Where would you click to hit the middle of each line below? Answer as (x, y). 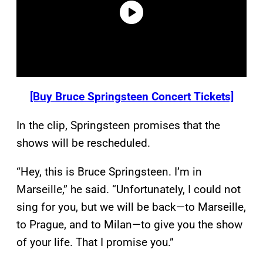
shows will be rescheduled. (83, 143)
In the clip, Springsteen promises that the (118, 126)
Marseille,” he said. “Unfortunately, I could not (129, 190)
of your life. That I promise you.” (95, 242)
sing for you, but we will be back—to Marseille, (131, 207)
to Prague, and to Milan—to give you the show (129, 225)
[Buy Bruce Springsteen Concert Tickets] (131, 97)
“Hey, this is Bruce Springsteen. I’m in (109, 172)
